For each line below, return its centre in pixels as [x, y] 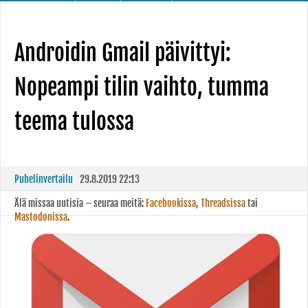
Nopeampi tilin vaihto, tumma [142, 87]
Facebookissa [171, 203]
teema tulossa [74, 122]
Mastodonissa [41, 217]
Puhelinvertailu [44, 179]
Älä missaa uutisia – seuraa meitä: [80, 203]
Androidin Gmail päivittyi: [123, 53]
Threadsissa [223, 203]
